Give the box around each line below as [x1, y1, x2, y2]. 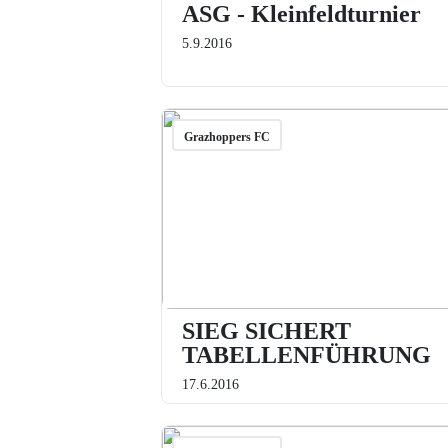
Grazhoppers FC [183, 130, 270, 144]
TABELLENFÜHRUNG [181, 342, 431, 368]
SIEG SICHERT [181, 318, 351, 344]
